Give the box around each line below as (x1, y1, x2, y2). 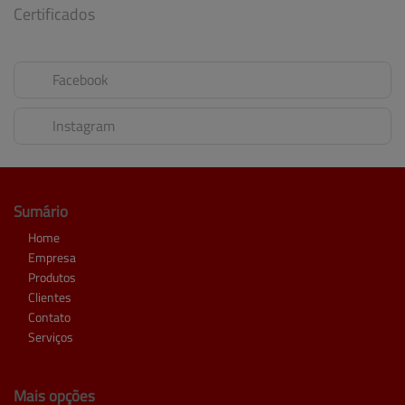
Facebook (52, 69, 108, 89)
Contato (28, 307, 71, 325)
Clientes (28, 287, 71, 306)
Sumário (14, 200, 68, 221)
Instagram (52, 115, 115, 136)
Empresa (28, 248, 76, 266)
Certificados (14, 3, 95, 25)
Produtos (28, 268, 76, 286)
